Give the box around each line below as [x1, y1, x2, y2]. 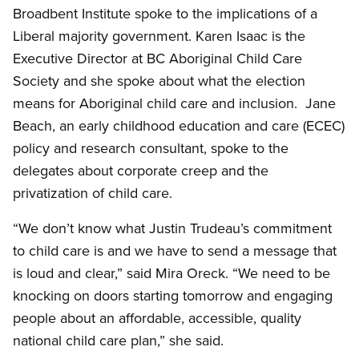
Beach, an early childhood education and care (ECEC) [13, 115, 345, 136]
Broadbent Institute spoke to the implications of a [13, 3, 317, 24]
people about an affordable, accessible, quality [13, 308, 301, 329]
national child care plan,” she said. [13, 330, 224, 351]
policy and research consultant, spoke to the [13, 138, 288, 159]
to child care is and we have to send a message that [13, 240, 337, 261]
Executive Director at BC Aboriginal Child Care [13, 48, 302, 69]
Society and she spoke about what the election [13, 71, 305, 91]
